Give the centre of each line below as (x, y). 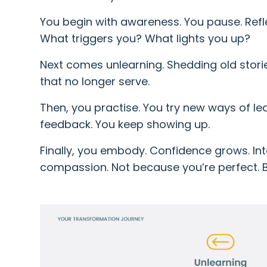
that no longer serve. (95, 81)
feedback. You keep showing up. (125, 124)
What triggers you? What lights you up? (145, 38)
